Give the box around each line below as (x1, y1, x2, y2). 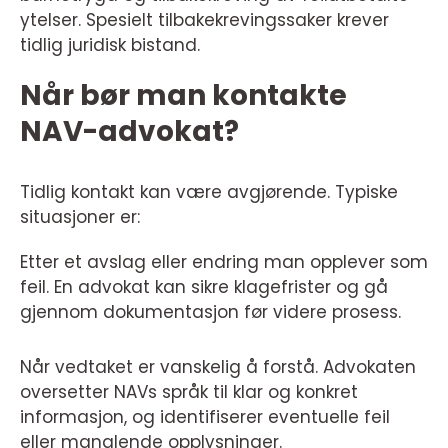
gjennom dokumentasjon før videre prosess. (20, 300, 401, 325)
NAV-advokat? (20, 112, 239, 152)
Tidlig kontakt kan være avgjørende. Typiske (20, 180, 398, 205)
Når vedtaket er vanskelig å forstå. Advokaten (20, 355, 416, 380)
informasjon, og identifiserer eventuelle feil (20, 405, 390, 430)
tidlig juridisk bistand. (20, 33, 200, 58)
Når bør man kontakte (20, 76, 347, 116)
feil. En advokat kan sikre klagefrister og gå (20, 275, 388, 300)
